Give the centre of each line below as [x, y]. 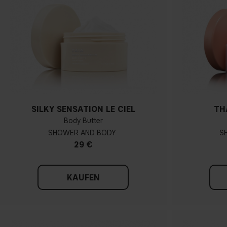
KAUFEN [83, 178]
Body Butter [83, 121]
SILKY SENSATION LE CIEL [83, 109]
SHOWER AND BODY [82, 133]
